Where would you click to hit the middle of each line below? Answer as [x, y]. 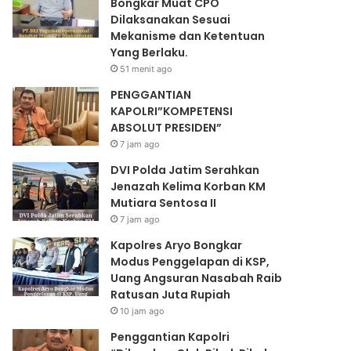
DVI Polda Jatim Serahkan [185, 170]
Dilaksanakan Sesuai [171, 20]
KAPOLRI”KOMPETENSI [172, 112]
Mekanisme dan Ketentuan [188, 36]
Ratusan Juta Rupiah [171, 295]
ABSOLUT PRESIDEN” [166, 128]
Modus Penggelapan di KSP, [190, 262]
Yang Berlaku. [150, 53]
